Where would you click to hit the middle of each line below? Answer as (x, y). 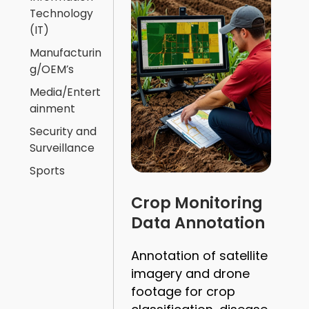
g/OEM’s (52, 69)
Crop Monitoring (197, 202)
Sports (48, 171)
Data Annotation (198, 222)
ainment (53, 109)
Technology (62, 13)
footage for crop (183, 291)
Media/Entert (66, 92)
